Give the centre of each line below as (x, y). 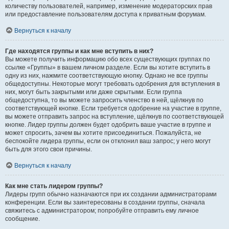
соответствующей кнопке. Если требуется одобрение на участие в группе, (113, 108)
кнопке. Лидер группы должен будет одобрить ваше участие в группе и (108, 125)
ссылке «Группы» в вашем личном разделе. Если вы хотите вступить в (108, 67)
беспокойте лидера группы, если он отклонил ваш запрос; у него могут (108, 141)
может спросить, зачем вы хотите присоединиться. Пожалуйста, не (103, 133)
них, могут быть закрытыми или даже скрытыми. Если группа (94, 92)
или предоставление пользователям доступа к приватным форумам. (106, 14)
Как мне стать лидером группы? (54, 186)
